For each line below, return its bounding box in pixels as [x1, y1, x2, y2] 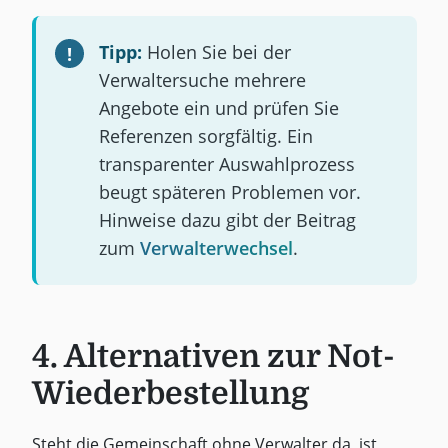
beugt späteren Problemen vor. [98, 180, 361, 205]
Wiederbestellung [31, 375, 309, 412]
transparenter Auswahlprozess [98, 152, 355, 177]
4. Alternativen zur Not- [31, 338, 395, 375]
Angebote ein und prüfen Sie [98, 96, 339, 121]
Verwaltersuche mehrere [98, 68, 306, 93]
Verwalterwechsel [139, 236, 293, 261]
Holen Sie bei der [141, 40, 291, 65]
